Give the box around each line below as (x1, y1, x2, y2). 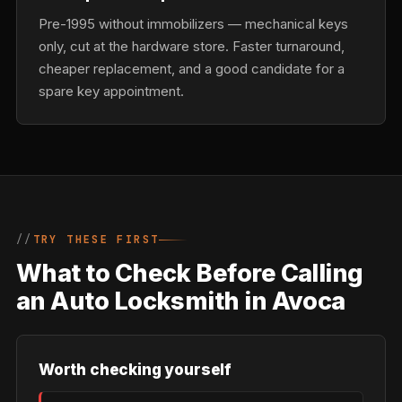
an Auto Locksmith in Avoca (16, 286, 345, 316)
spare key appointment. (39, 83, 184, 100)
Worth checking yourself (39, 360, 232, 379)
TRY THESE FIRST (32, 232, 160, 247)
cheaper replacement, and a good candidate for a (39, 60, 345, 77)
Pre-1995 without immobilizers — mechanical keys (39, 15, 348, 32)
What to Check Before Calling (16, 258, 363, 288)
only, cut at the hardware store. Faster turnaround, (39, 38, 345, 55)
